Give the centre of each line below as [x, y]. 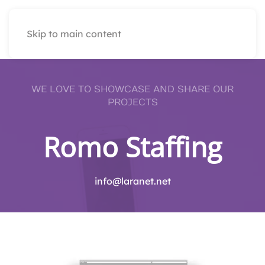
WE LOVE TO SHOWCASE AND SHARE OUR [132, 89]
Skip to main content [74, 34]
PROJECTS [132, 102]
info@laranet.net [132, 181]
